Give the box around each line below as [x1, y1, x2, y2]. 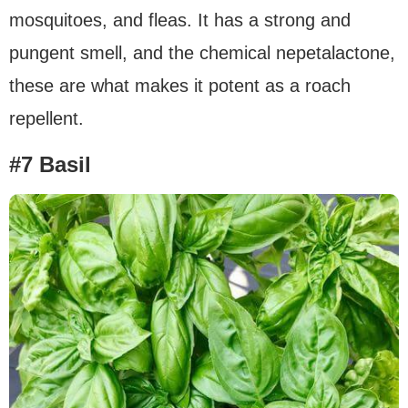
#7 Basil [9, 152, 91, 178]
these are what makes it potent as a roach [9, 76, 351, 97]
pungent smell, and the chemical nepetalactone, [9, 43, 395, 64]
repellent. [9, 108, 84, 129]
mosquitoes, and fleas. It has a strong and [9, 10, 351, 31]
